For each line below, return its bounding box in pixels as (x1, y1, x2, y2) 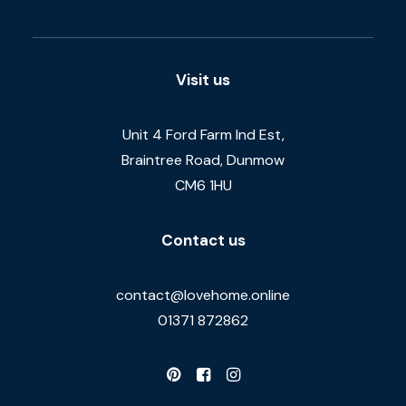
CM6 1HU (174, 176, 232, 195)
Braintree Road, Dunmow (121, 150, 285, 169)
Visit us (176, 70, 230, 90)
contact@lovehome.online (116, 285, 290, 304)
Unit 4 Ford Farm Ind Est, (121, 125, 285, 144)
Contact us (160, 230, 246, 250)
